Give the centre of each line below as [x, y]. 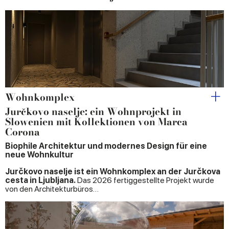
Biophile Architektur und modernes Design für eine [106, 146]
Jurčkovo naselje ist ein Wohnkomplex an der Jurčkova [113, 172]
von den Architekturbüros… [52, 189]
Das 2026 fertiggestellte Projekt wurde [145, 180]
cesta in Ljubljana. [40, 180]
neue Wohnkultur [39, 155]
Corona [22, 132]
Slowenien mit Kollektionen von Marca [96, 122]
